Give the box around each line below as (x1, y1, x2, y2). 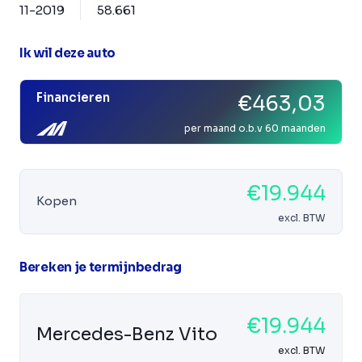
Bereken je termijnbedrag (19, 259, 182, 275)
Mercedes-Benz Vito (36, 322, 217, 345)
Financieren (36, 89, 110, 105)
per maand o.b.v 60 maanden (184, 121, 326, 134)
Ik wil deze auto (19, 44, 116, 61)
